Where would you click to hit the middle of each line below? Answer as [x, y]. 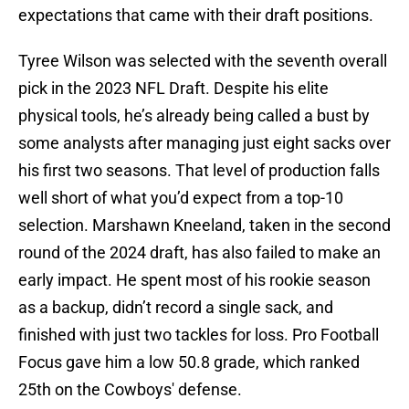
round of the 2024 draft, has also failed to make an [199, 253]
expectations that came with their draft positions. [196, 16]
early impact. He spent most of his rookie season [194, 280]
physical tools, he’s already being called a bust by [194, 116]
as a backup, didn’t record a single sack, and [176, 308]
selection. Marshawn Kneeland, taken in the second [204, 225]
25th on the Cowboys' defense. [130, 390]
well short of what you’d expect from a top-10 [181, 198]
